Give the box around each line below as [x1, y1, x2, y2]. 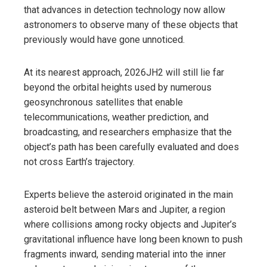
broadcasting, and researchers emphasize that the [24, 126, 232, 138]
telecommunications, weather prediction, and [24, 111, 209, 123]
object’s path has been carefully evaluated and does [24, 141, 239, 153]
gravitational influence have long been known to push [24, 233, 243, 245]
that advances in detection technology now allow [24, 4, 225, 15]
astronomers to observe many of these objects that [24, 18, 238, 30]
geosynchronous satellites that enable [24, 96, 183, 108]
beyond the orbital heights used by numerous [24, 81, 212, 93]
